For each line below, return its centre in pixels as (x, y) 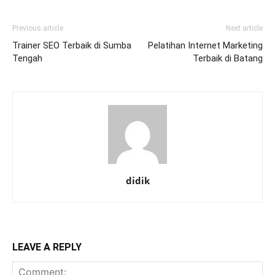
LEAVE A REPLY (47, 247)
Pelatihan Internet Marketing (205, 46)
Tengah (27, 59)
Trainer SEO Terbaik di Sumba (72, 46)
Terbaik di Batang (228, 59)
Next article (244, 29)
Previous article (38, 29)
